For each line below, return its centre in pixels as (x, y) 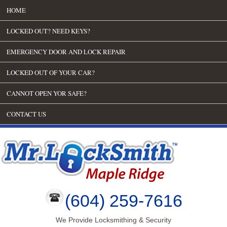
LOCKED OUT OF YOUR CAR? (51, 72)
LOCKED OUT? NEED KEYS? (49, 31)
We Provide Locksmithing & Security (113, 220)
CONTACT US (27, 114)
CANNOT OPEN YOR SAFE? (47, 93)
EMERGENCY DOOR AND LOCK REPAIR (66, 52)
